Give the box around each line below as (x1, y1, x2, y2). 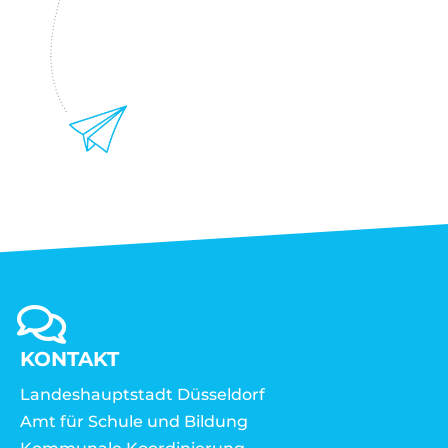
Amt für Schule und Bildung (20, 412, 248, 432)
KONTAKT (20, 347, 119, 372)
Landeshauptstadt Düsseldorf (20, 385, 265, 405)
